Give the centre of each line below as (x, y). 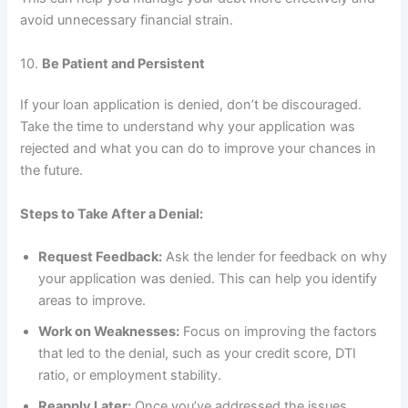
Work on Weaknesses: (109, 332)
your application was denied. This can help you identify (208, 279)
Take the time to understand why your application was (188, 127)
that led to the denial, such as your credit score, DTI (198, 354)
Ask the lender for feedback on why (275, 257)
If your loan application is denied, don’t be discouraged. (191, 105)
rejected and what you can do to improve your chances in (199, 149)
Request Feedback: (101, 257)
